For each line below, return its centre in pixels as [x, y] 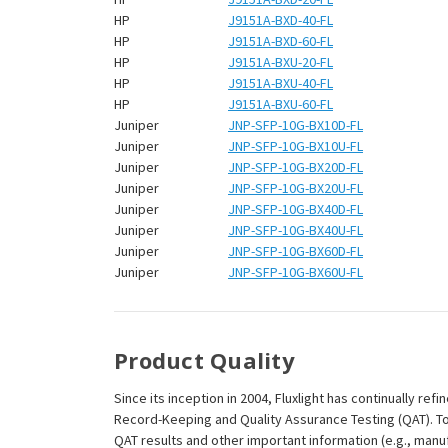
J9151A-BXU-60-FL [280, 104]
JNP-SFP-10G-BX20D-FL [295, 167]
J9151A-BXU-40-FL [280, 83]
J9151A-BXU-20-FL [280, 62]
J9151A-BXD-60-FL [280, 41]
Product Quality [204, 360]
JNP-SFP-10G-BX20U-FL [295, 188]
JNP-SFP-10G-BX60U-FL [295, 272]
